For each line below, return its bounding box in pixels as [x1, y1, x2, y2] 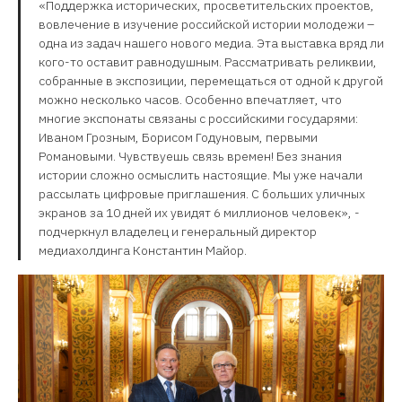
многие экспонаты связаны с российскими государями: [39, 110, 358, 127]
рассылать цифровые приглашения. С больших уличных [39, 186, 365, 203]
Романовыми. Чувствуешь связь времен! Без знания [39, 148, 342, 165]
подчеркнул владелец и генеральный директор [39, 223, 317, 240]
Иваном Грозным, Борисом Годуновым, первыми [39, 129, 318, 146]
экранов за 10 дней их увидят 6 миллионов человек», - [39, 205, 360, 222]
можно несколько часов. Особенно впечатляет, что [39, 92, 342, 109]
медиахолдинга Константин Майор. [39, 242, 247, 259]
